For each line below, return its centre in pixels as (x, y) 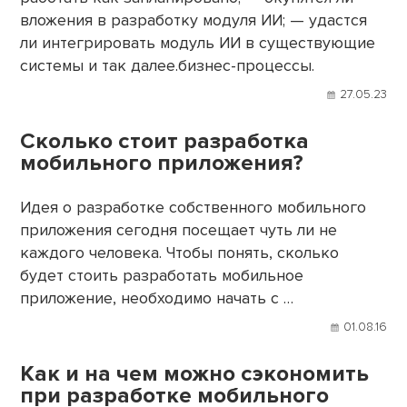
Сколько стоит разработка (165, 140)
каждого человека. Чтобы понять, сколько (180, 253)
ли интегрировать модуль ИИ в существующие (198, 44)
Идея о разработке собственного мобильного (194, 208)
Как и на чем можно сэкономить (195, 373)
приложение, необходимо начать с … (157, 299)
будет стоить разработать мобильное (162, 276)
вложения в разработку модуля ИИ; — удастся (194, 21)
